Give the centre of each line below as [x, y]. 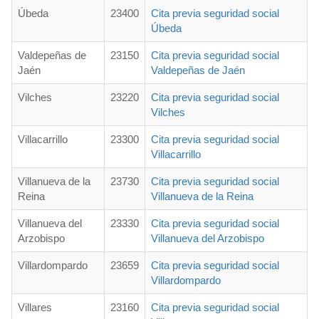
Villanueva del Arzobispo [208, 239]
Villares [35, 308]
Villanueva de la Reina [202, 197]
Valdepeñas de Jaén [198, 70]
